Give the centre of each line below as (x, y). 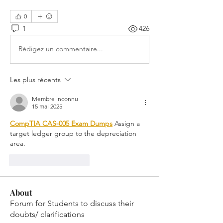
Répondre (76, 160)
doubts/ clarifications (47, 214)
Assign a (126, 123)
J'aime (33, 160)
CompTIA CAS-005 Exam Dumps (61, 123)
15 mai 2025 (47, 106)
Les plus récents (35, 79)
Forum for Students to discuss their (72, 203)
